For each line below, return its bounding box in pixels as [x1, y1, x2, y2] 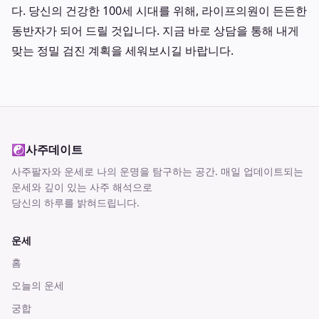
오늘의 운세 [11, 278, 64, 292]
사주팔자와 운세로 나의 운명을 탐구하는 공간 [11, 164, 215, 178]
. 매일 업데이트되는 [215, 164, 303, 178]
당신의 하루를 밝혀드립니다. [11, 196, 140, 209]
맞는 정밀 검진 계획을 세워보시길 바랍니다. [11, 43, 234, 58]
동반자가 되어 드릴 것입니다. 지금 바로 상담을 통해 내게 [11, 23, 299, 38]
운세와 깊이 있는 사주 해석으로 [11, 180, 152, 194]
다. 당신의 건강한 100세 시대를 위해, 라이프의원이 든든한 [11, 3, 307, 19]
